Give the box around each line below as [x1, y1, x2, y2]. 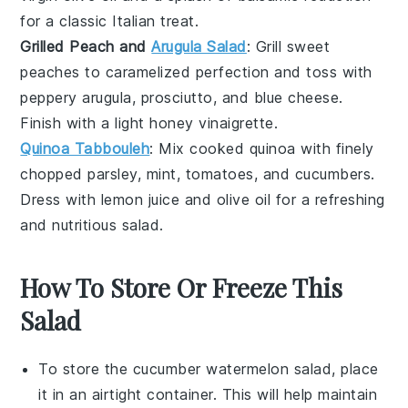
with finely [295, 139, 374, 158]
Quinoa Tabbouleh [20, 139, 150, 158]
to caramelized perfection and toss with [79, 63, 372, 81]
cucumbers [294, 165, 372, 183]
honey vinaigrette [149, 114, 274, 132]
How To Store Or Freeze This [20, 270, 343, 304]
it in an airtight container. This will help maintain [38, 385, 378, 403]
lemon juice [100, 190, 180, 209]
